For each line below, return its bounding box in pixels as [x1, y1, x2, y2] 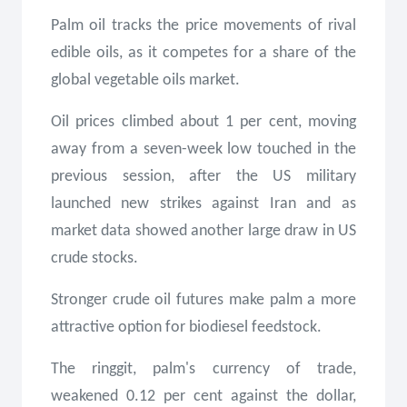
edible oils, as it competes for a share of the [51, 45, 356, 62]
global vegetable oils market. [51, 72, 240, 89]
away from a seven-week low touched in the [51, 141, 356, 158]
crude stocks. [51, 250, 138, 267]
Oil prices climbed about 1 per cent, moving [51, 114, 356, 131]
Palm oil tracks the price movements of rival [51, 17, 356, 35]
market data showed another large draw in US [51, 223, 356, 240]
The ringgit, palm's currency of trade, [51, 361, 356, 378]
